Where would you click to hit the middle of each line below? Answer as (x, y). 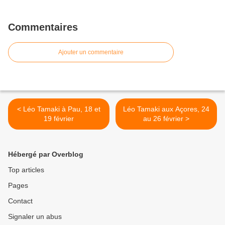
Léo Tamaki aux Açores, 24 (166, 109)
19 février (59, 119)
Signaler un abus (35, 217)
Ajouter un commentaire (91, 52)
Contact (20, 201)
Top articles (26, 170)
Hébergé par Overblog (46, 154)
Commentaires (43, 27)
